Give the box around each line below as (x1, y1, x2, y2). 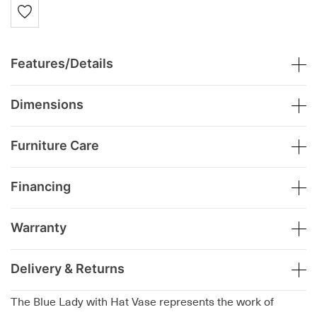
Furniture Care (11, 138, 99, 154)
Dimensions (11, 97, 83, 113)
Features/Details (11, 56, 113, 71)
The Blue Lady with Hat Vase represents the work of (11, 296, 274, 309)
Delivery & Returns (11, 261, 125, 277)
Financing (11, 179, 71, 195)
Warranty (11, 220, 67, 236)
